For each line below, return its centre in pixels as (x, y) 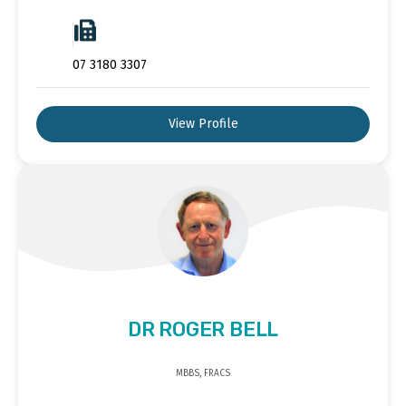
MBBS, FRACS (203, 373)
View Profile (203, 123)
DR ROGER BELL (203, 329)
